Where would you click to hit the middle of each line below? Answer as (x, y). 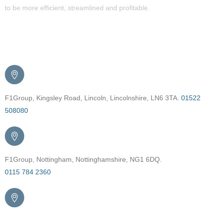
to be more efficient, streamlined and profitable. (77, 8)
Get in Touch (33, 45)
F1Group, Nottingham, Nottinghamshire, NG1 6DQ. (83, 160)
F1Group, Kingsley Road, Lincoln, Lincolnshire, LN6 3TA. (93, 98)
